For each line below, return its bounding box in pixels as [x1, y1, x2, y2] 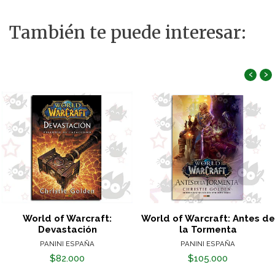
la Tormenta [179, 224, 237, 236]
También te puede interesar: [9, 21, 246, 44]
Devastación [37, 224, 97, 236]
